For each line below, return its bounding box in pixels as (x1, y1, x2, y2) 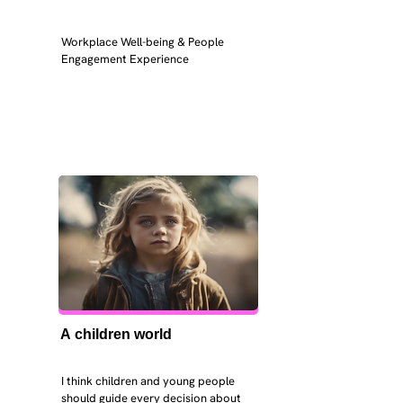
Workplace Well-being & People (60, 34, 224, 49)
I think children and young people (60, 373, 235, 389)
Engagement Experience (60, 51, 189, 67)
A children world (59, 327, 172, 342)
